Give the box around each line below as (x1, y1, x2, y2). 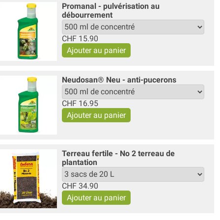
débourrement (61, 10, 112, 20)
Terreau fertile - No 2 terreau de (61, 148, 175, 158)
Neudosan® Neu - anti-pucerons (61, 75, 176, 84)
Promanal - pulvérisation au (61, 1, 160, 11)
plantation (61, 157, 97, 167)
